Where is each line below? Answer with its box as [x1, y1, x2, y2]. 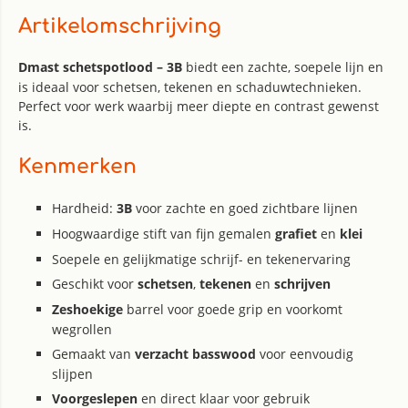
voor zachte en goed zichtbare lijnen [132, 199, 358, 217]
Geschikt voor [52, 275, 138, 292]
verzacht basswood [135, 345, 256, 362]
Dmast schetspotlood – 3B [18, 58, 182, 76]
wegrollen [52, 321, 112, 338]
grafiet [275, 225, 317, 242]
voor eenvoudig [256, 345, 353, 362]
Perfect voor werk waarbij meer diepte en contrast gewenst [18, 97, 379, 115]
